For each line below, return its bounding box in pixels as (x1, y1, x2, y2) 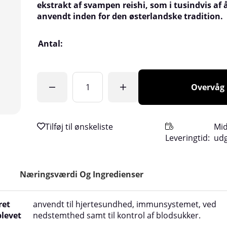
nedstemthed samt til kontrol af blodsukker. (33, 209, 201, 221)
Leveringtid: (165, 132, 212, 143)
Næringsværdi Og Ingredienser (20, 168, 143, 180)
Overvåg (191, 81, 224, 93)
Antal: (38, 37, 63, 49)
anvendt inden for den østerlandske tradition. (37, 10, 223, 22)
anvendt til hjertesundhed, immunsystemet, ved (33, 198, 216, 210)
